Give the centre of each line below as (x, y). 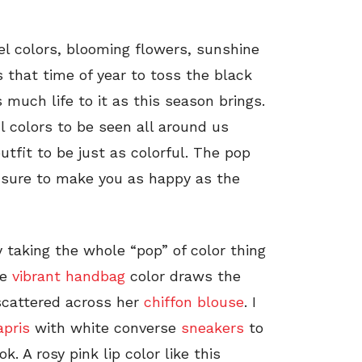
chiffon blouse (194, 302)
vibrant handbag (69, 276)
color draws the (183, 276)
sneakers (213, 328)
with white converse (105, 328)
